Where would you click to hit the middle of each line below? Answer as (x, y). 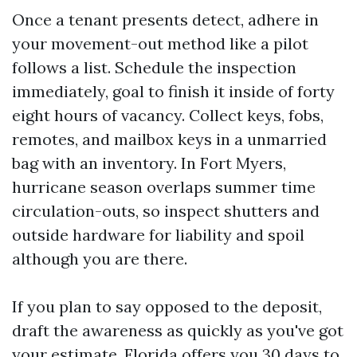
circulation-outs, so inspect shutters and (166, 211)
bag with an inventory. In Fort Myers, (149, 163)
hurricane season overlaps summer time (164, 187)
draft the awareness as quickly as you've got (178, 330)
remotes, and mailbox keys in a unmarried (169, 139)
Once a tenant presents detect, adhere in (165, 20)
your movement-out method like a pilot (160, 43)
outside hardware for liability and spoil (158, 235)
